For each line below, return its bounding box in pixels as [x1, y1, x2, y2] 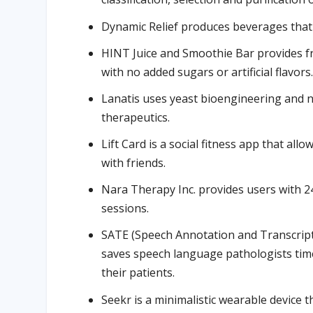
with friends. [101, 155, 166, 171]
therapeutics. [101, 109, 170, 125]
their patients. [101, 265, 175, 281]
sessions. [101, 201, 150, 217]
